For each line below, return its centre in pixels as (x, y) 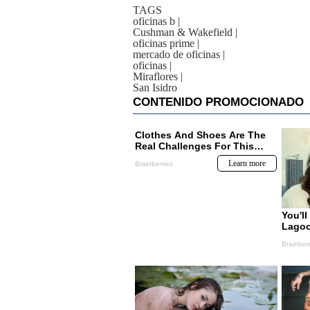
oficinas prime (164, 43)
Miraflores (155, 76)
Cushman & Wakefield (183, 32)
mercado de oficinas (176, 54)
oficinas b (154, 21)
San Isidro (155, 88)
